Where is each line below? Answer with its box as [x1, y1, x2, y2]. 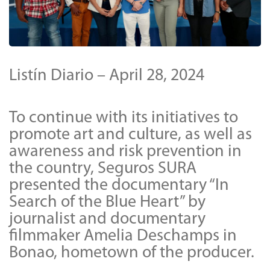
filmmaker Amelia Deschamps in [9, 227, 237, 245]
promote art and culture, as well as [9, 126, 252, 143]
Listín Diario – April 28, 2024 [9, 67, 204, 84]
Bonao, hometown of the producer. [9, 244, 254, 262]
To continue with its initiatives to [9, 109, 238, 127]
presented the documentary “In [9, 177, 229, 194]
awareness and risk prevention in [9, 143, 242, 160]
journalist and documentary [9, 210, 206, 228]
